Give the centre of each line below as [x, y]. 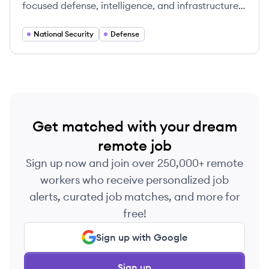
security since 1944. [65, 34]
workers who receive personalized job [134, 180]
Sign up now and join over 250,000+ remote [134, 163]
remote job [134, 145]
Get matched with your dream [134, 126]
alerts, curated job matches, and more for [134, 197]
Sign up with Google [142, 237]
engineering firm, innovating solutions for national [134, 20]
